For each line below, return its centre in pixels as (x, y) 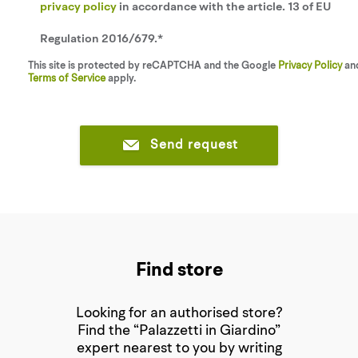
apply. (121, 79)
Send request (194, 145)
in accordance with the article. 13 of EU (224, 8)
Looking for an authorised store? (179, 313)
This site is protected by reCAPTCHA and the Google (153, 66)
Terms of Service (67, 79)
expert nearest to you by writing (179, 348)
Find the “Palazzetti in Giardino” (179, 331)
